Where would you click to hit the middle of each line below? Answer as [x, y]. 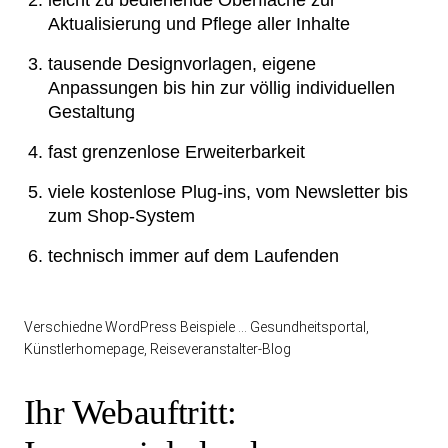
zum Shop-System [121, 216]
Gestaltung [91, 112]
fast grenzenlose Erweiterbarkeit [176, 152]
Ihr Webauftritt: [130, 412]
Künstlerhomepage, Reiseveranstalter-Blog [157, 349]
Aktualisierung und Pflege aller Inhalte [199, 24]
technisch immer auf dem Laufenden [193, 256]
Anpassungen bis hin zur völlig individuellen [221, 88]
